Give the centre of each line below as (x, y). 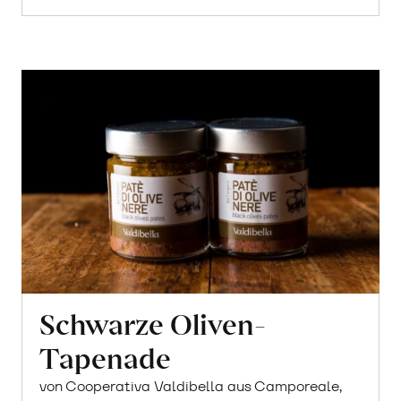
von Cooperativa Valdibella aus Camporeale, (191, 387)
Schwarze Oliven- (153, 323)
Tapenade (106, 357)
